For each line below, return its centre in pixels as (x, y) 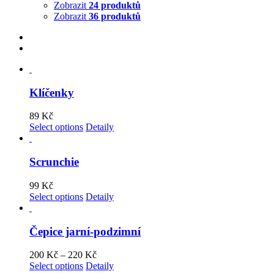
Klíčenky (52, 92)
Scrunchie (54, 162)
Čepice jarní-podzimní (85, 231)
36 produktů (115, 16)
